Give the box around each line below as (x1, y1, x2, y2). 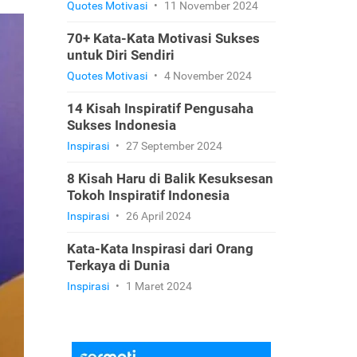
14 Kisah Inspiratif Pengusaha (66, 100, 253, 116)
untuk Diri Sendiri (66, 47, 175, 63)
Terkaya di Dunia (66, 257, 170, 273)
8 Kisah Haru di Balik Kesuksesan (66, 171, 273, 186)
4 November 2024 (161, 69, 252, 82)
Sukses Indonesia (66, 117, 176, 133)
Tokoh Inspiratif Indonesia (66, 187, 229, 203)
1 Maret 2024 (123, 280, 192, 292)
